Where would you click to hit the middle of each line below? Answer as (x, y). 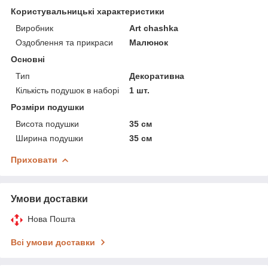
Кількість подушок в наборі (67, 90)
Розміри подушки (48, 107)
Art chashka (154, 28)
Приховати (34, 159)
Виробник (34, 28)
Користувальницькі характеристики (88, 11)
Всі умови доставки (53, 242)
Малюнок (149, 42)
